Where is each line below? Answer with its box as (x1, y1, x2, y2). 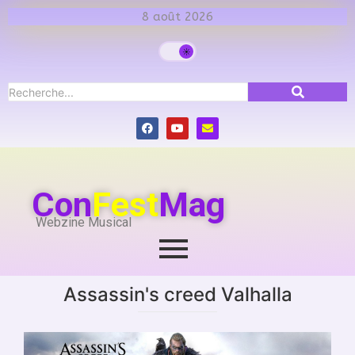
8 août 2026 (142, 10, 213, 24)
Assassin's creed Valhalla (63, 282, 292, 306)
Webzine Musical (36, 215, 132, 231)
